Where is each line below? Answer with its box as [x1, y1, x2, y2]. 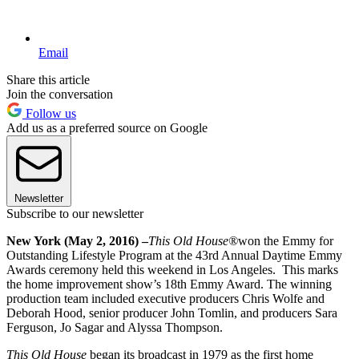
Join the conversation [6, 87, 113, 101]
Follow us [22, 106, 76, 120]
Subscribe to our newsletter [6, 206, 143, 220]
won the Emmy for [238, 233, 333, 248]
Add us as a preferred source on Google [6, 120, 208, 135]
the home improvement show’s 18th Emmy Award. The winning [6, 276, 332, 291]
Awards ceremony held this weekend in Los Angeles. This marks [6, 262, 338, 276]
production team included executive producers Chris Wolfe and [6, 291, 325, 305]
